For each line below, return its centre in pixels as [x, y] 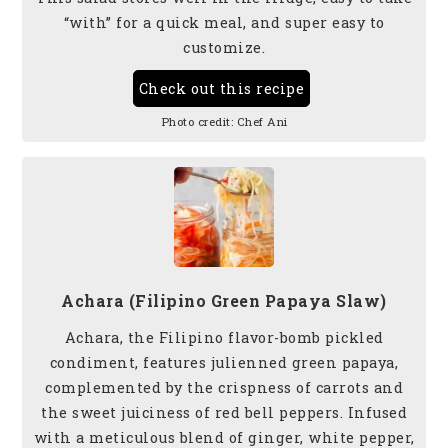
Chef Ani [262, 121]
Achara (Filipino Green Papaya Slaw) [224, 300]
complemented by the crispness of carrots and [224, 387]
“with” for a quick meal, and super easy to [224, 22]
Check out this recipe [221, 88]
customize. [224, 47]
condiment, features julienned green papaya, [224, 362]
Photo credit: [196, 121]
